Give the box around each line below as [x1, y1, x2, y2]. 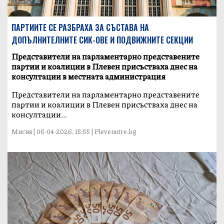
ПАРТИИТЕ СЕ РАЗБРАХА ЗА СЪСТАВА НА [11, 21, 149, 34]
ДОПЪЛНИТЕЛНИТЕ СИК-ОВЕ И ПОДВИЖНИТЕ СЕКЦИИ [11, 34, 193, 46]
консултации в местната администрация [11, 70, 166, 82]
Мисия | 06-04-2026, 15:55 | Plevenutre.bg [11, 127, 137, 136]
